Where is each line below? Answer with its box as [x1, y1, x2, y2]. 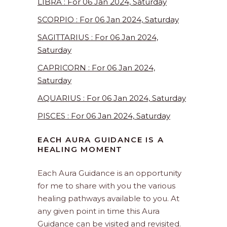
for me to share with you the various [37, 181, 175, 191]
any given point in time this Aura [37, 206, 160, 216]
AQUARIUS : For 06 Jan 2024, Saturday [37, 93, 186, 103]
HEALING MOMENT [37, 144, 123, 155]
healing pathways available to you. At [37, 194, 179, 204]
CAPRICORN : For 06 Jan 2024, [37, 63, 155, 73]
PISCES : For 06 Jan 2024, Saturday [37, 111, 170, 121]
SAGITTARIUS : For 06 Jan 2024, [37, 32, 158, 43]
